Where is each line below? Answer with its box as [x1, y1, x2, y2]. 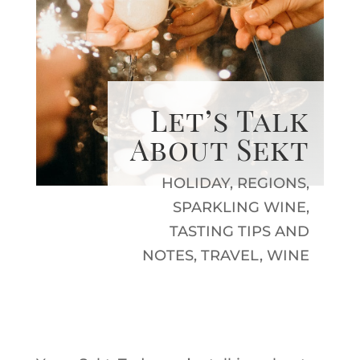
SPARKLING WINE [173, 198, 307, 216]
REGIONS [237, 174, 307, 192]
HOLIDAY [162, 174, 231, 192]
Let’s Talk [150, 100, 310, 139]
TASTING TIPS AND [170, 223, 310, 240]
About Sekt [130, 129, 310, 168]
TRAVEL [201, 247, 260, 264]
